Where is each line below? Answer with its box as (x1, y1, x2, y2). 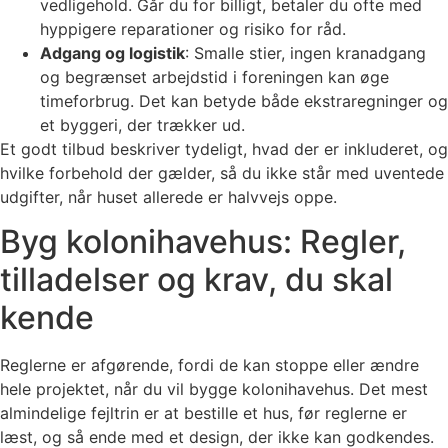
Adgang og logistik (40, 42, 185, 63)
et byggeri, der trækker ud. (40, 114, 245, 135)
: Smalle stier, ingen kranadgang (185, 42, 426, 63)
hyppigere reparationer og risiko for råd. (40, 18, 346, 39)
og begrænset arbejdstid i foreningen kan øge (40, 66, 389, 87)
